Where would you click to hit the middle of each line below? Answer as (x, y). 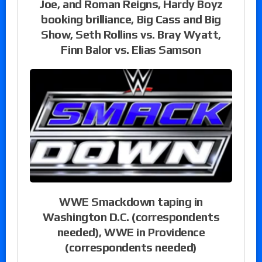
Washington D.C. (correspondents (131, 217)
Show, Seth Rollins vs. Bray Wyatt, (131, 35)
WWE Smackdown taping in (131, 202)
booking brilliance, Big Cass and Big (131, 19)
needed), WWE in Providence (131, 232)
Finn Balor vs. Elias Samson (131, 50)
